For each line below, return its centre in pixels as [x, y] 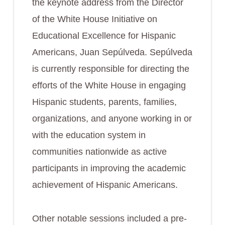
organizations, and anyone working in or [112, 119]
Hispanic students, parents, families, [104, 102]
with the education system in [89, 135]
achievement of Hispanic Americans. [105, 185]
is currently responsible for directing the [110, 69]
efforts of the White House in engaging [109, 85]
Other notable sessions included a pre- [109, 218]
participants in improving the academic [109, 168]
